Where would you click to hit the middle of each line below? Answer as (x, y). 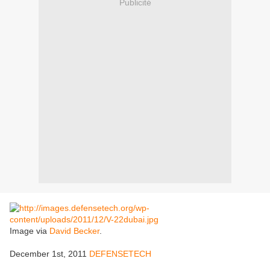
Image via (30, 231)
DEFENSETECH (120, 254)
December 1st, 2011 (49, 254)
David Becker (74, 231)
